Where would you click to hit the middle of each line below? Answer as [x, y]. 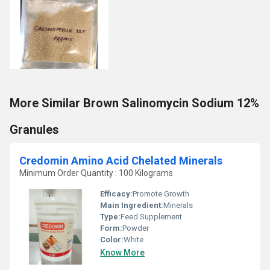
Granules [34, 130]
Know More [122, 253]
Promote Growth [161, 194]
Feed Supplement [151, 217]
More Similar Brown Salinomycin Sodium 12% [134, 103]
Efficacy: [116, 194]
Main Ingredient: [132, 205]
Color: [112, 240]
